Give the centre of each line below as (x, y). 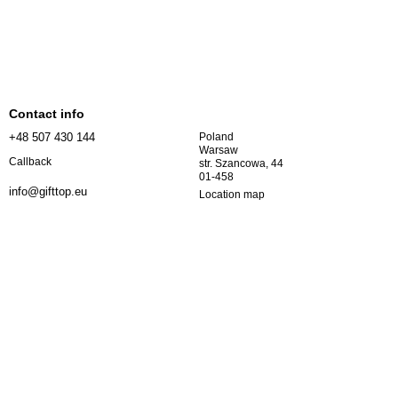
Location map (232, 195)
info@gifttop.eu (48, 191)
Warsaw (220, 151)
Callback (30, 161)
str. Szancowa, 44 (243, 164)
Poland (218, 137)
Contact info (47, 114)
